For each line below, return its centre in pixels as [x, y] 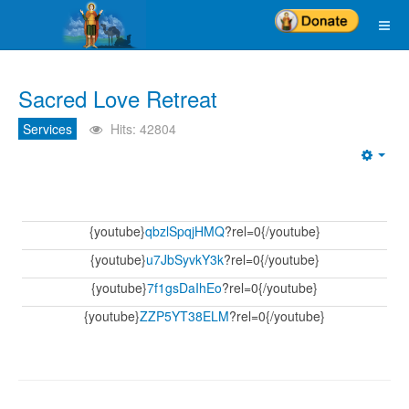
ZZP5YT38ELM [184, 316]
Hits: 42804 [143, 129]
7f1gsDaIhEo [184, 288]
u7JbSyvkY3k [184, 259]
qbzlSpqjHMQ [184, 231]
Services [47, 129]
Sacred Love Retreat [118, 98]
